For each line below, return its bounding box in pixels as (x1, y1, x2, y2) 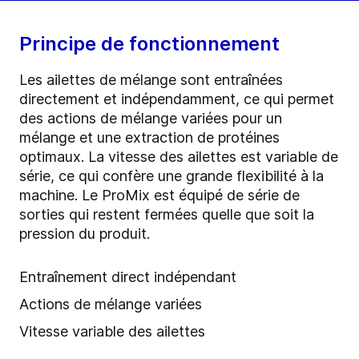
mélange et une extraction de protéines (19, 129, 280, 147)
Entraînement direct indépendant (19, 268, 240, 286)
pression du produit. (19, 225, 154, 243)
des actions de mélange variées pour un (19, 110, 282, 127)
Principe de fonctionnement (19, 32, 280, 56)
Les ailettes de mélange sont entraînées (19, 71, 283, 89)
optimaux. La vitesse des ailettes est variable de (19, 148, 338, 166)
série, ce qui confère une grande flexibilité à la (19, 167, 324, 185)
